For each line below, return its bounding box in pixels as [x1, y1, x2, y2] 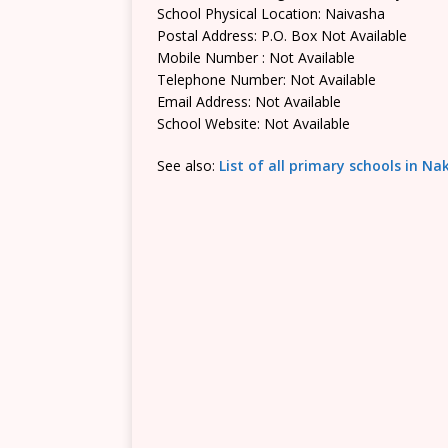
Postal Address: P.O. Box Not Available [157, 26, 407, 45]
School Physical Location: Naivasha [157, 4, 385, 23]
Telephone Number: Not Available [157, 70, 376, 89]
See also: [157, 156, 219, 175]
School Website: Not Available [157, 114, 350, 133]
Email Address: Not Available [157, 92, 341, 111]
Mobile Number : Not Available [157, 48, 355, 67]
